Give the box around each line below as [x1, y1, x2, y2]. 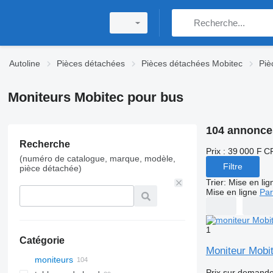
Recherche [19, 139, 70, 149]
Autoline [9, 58, 40, 68]
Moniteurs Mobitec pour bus [7, 90, 183, 105]
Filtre [222, 161, 243, 172]
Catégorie [19, 235, 65, 246]
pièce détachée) [19, 163, 82, 173]
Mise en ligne [205, 186, 257, 197]
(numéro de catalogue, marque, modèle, [19, 154, 175, 163]
